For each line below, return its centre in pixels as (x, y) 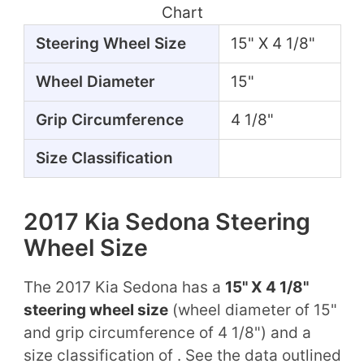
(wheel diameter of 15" (252, 310)
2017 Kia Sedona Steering (167, 221)
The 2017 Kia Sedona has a (124, 287)
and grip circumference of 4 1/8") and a (167, 332)
